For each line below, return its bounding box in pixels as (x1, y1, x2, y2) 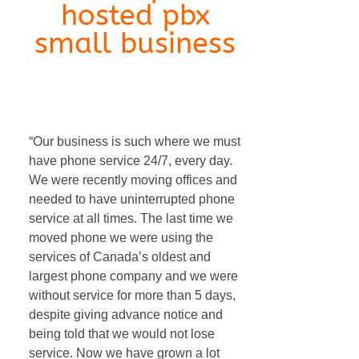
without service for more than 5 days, (29, 288, 236, 302)
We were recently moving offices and (29, 173, 237, 187)
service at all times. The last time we (29, 212, 233, 225)
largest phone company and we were (29, 269, 238, 283)
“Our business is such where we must (29, 135, 240, 148)
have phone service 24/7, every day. (29, 154, 232, 167)
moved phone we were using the (29, 231, 213, 244)
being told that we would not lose (29, 327, 215, 341)
